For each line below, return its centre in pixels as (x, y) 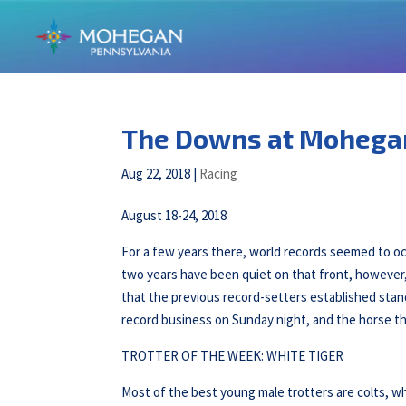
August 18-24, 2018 (174, 215)
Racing (219, 174)
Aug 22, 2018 (156, 174)
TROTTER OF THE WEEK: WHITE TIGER (233, 356)
